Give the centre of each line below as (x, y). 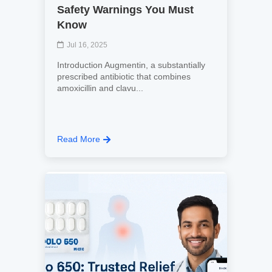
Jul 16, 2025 (87, 45)
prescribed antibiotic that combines (124, 76)
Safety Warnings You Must (125, 10)
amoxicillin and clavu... (100, 88)
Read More (79, 139)
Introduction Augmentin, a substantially (131, 65)
